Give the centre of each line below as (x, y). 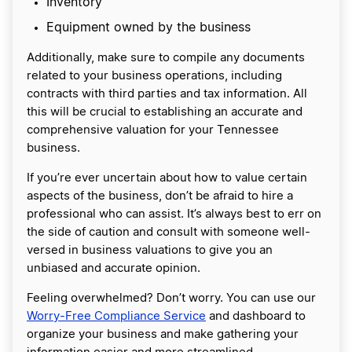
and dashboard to (256, 316)
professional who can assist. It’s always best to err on (174, 214)
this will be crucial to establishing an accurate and (165, 112)
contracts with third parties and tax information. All (167, 93)
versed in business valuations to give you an (150, 250)
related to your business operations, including (154, 75)
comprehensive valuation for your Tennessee (153, 130)
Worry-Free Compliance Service (116, 316)
